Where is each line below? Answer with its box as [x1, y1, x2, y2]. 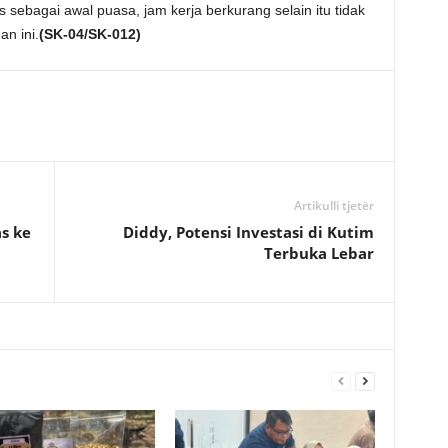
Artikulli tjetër [293, 197, 374, 214]
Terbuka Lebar [263, 243, 374, 263]
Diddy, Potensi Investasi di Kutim [122, 222, 374, 242]
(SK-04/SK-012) [38, 26, 141, 42]
